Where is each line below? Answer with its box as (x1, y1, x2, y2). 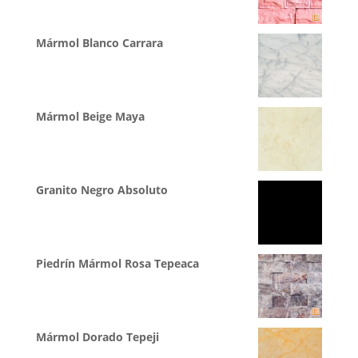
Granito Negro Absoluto (35, 182, 168, 198)
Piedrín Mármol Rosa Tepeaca (35, 256, 199, 272)
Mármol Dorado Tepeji (35, 329, 159, 345)
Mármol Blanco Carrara (35, 35, 163, 51)
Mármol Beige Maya (35, 109, 145, 125)
